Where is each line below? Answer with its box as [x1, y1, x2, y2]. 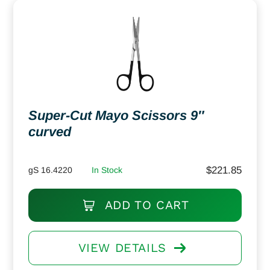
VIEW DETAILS [78, 240, 166, 255]
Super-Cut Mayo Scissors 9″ [28, 107, 204, 123]
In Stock [92, 165, 122, 175]
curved [28, 124, 71, 139]
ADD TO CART [101, 197, 189, 212]
